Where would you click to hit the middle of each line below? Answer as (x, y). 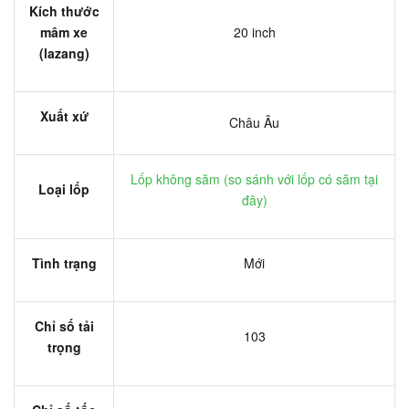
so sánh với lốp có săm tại (303, 178)
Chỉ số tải (64, 325)
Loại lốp (64, 189)
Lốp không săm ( (179, 178)
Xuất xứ (64, 115)
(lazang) (64, 52)
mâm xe (64, 31)
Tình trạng (64, 262)
